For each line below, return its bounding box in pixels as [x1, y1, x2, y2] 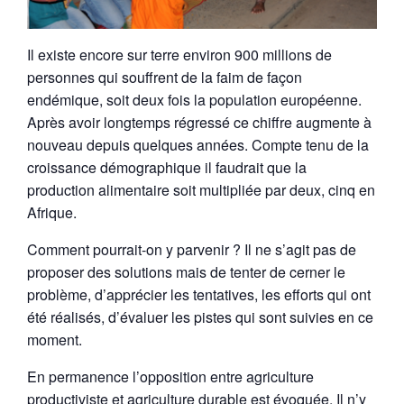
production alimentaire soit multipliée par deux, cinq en [27, 179, 375, 201]
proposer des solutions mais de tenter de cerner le [27, 262, 345, 283]
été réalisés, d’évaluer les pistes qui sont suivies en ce [27, 307, 373, 328]
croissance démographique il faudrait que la [27, 157, 307, 179]
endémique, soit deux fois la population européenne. [27, 89, 362, 111]
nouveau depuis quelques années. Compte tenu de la [27, 134, 369, 156]
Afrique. [27, 202, 77, 224]
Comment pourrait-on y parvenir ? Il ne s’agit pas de [27, 239, 356, 261]
